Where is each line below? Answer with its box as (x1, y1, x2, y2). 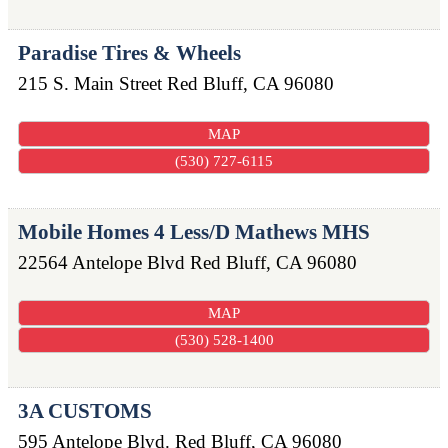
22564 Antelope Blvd (18, 251, 185, 273)
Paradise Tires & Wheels (18, 40, 241, 65)
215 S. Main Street (18, 72, 162, 94)
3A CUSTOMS (18, 399, 152, 424)
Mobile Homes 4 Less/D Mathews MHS (18, 219, 370, 244)
